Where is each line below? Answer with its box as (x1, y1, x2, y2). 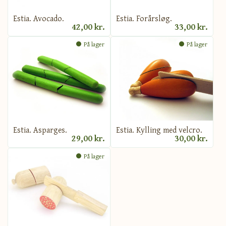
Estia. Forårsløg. (116, 12, 172, 24)
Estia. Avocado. (13, 12, 64, 24)
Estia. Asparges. (13, 124, 67, 136)
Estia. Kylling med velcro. (116, 124, 202, 136)
